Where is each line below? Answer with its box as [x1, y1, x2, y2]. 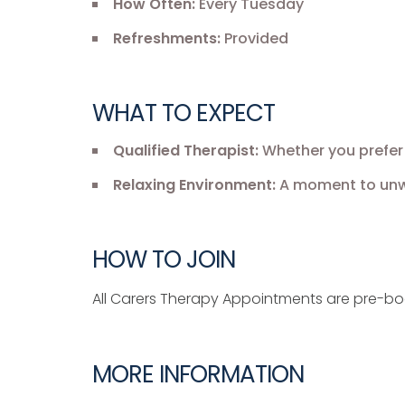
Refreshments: [113, 28, 221, 49]
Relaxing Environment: [113, 174, 276, 195]
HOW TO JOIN [92, 243, 235, 276]
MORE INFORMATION [92, 358, 304, 391]
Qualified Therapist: [113, 140, 259, 161]
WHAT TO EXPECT [92, 97, 275, 129]
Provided [221, 28, 288, 49]
